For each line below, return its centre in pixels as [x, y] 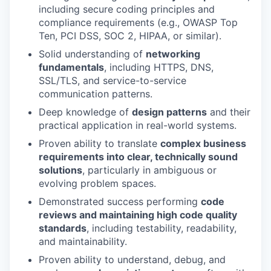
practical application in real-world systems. [138, 125]
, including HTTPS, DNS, [159, 67]
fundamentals [71, 67]
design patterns [169, 112]
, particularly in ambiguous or [149, 170]
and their [229, 112]
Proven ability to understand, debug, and [132, 260]
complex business [203, 143]
